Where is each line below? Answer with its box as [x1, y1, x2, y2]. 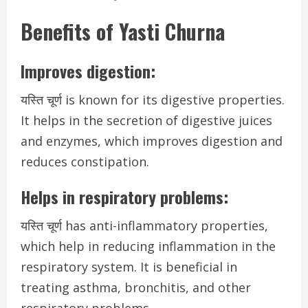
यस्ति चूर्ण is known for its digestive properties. [21, 91, 285, 108]
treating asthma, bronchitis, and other [21, 279, 251, 296]
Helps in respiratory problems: [21, 184, 228, 209]
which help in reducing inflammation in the [21, 238, 276, 254]
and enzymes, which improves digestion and [21, 133, 283, 149]
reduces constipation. [21, 153, 149, 170]
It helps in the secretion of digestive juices [21, 112, 272, 129]
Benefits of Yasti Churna [21, 16, 225, 47]
